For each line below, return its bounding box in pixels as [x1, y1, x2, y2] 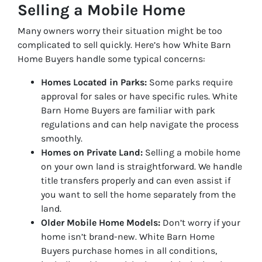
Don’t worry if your [160, 216, 240, 228]
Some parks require [147, 76, 233, 88]
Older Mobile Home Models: [41, 216, 160, 228]
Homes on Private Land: [41, 146, 143, 158]
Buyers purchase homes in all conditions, [41, 244, 217, 256]
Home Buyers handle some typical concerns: [18, 53, 205, 64]
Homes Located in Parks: [41, 76, 147, 88]
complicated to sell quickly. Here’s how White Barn [18, 39, 231, 50]
